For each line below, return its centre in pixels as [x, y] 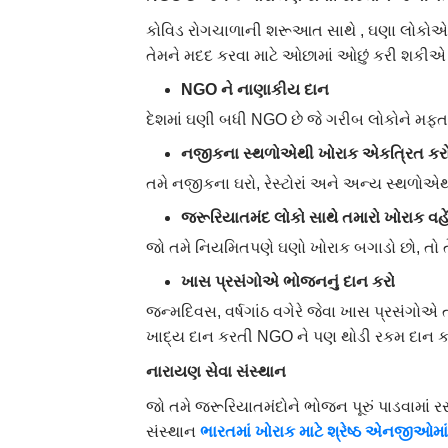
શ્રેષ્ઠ [344, 431]
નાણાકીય [269, 89]
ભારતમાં [226, 431]
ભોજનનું [311, 281]
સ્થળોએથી [279, 153]
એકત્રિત [393, 153]
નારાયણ [174, 371]
